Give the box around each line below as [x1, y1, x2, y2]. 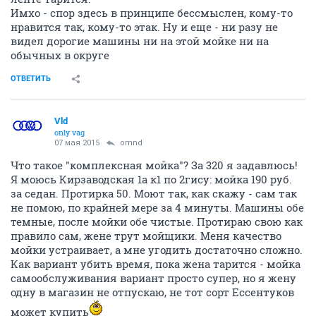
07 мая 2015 [54, 138, 99, 147]
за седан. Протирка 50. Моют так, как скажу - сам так [11, 186, 297, 200]
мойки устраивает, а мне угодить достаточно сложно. [11, 243, 303, 257]
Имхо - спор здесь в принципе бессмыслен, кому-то [11, 6, 293, 20]
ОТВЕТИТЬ [11, 74, 51, 83]
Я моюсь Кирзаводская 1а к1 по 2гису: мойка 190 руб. [11, 172, 292, 186]
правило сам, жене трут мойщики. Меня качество [11, 229, 281, 243]
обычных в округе [11, 48, 109, 62]
